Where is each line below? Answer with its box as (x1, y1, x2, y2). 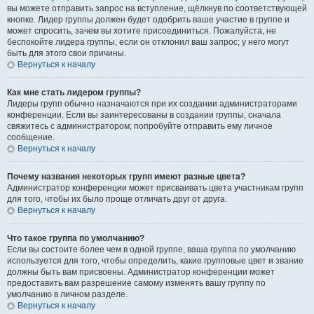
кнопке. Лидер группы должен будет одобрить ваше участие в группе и (7, 15, 289, 25)
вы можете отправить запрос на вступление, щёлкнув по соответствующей (7, 4, 307, 13)
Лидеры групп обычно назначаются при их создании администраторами (7, 99, 297, 109)
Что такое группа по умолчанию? (7, 233, 144, 243)
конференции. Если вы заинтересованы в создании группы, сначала (7, 110, 281, 120)
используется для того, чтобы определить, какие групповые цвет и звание (7, 256, 303, 266)
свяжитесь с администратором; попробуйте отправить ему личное (7, 121, 273, 131)
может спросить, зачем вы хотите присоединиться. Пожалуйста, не (7, 26, 276, 36)
